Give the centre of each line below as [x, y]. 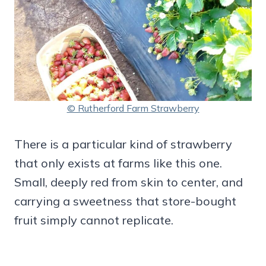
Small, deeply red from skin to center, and [129, 182]
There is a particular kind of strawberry [123, 144]
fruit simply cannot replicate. [94, 220]
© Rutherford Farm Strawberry [133, 108]
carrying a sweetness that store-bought [125, 201]
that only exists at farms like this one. [118, 163]
